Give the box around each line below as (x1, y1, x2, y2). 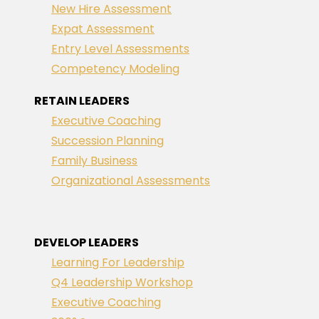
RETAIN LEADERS (34, 93, 130, 109)
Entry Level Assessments (51, 41, 189, 57)
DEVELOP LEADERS (34, 234, 139, 251)
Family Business (51, 152, 137, 169)
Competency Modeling (51, 61, 179, 77)
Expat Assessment (51, 21, 155, 37)
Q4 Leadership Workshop (51, 274, 193, 291)
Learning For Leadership (51, 254, 184, 271)
